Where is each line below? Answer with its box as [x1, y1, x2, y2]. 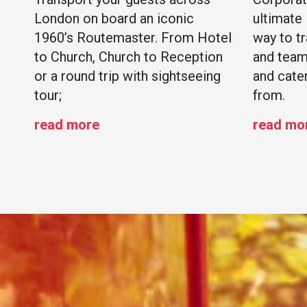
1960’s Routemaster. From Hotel [34, 29, 232, 47]
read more [34, 116, 99, 134]
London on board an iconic [34, 10, 194, 27]
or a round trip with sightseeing [34, 68, 221, 85]
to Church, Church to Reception [34, 49, 223, 66]
